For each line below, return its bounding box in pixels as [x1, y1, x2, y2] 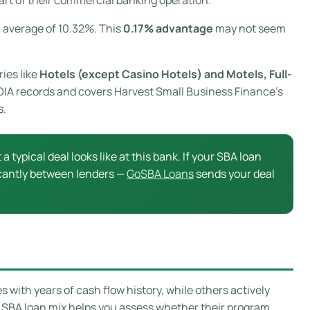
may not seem [213, 20, 286, 36]
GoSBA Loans [127, 165, 194, 181]
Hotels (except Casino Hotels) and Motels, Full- [39, 66, 292, 82]
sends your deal [194, 165, 275, 181]
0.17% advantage [123, 20, 213, 36]
